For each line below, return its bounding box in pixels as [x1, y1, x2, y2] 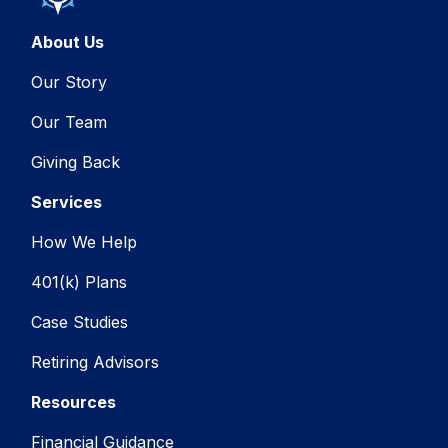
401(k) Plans [31, 271, 128, 292]
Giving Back [31, 151, 121, 172]
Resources [31, 391, 117, 412]
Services [31, 191, 103, 212]
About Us [31, 31, 105, 52]
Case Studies [31, 311, 129, 332]
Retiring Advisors [31, 351, 160, 372]
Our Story [31, 71, 108, 92]
